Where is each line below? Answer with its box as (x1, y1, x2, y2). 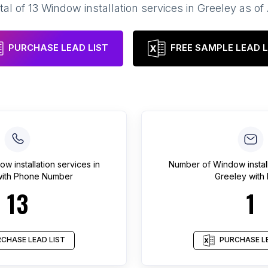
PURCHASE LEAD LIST (8, 42, 108, 54)
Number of (168, 159, 213, 169)
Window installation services (41, 2, 184, 14)
